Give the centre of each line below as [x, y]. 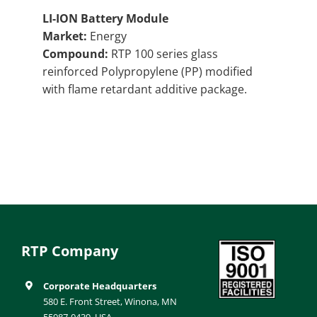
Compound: [75, 53]
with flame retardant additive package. [145, 89]
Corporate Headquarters [100, 286]
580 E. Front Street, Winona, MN [110, 301]
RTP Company [70, 250]
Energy [107, 36]
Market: [65, 36]
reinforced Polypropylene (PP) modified [148, 71]
